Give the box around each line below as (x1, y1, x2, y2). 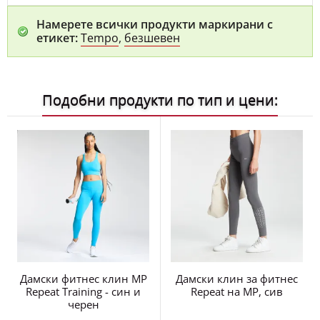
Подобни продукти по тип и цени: (42, 90, 278, 109)
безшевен (124, 30, 180, 46)
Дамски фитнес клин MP (19, 271, 147, 286)
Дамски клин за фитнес (176, 271, 298, 286)
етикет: (36, 30, 78, 46)
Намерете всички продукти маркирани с (36, 16, 273, 32)
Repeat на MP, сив (191, 284, 283, 299)
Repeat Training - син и (26, 284, 141, 299)
